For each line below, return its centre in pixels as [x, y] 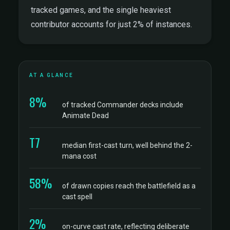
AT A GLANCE [52, 75]
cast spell [77, 197]
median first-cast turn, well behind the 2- [127, 145]
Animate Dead [85, 116]
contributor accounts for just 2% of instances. [111, 24]
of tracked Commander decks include [123, 105]
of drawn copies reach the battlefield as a [129, 186]
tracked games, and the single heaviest [101, 10]
